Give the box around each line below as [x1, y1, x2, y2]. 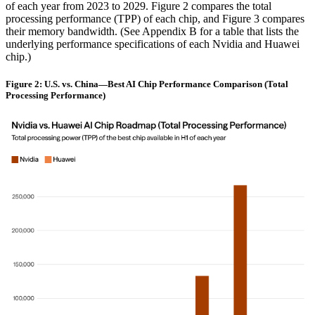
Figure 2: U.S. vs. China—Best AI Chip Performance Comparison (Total [6, 79, 288, 90]
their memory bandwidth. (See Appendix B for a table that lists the [6, 25, 299, 38]
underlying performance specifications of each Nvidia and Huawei [6, 38, 300, 51]
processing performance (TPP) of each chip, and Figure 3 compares [6, 13, 304, 25]
